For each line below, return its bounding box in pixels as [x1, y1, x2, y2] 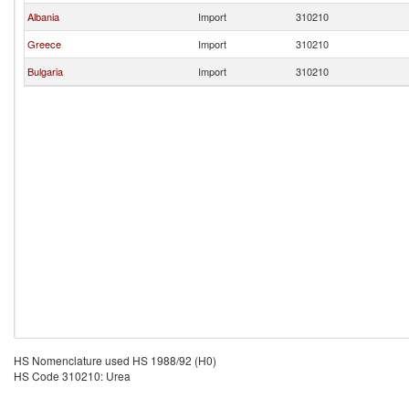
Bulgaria [27, 64, 63, 79]
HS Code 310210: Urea [14, 368, 131, 383]
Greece [27, 37, 61, 51]
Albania [27, 9, 59, 24]
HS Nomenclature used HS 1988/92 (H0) [14, 352, 216, 368]
